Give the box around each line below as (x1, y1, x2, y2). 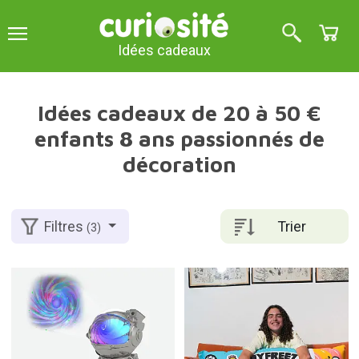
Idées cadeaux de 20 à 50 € (38, 100, 321, 126)
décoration (123, 151, 236, 177)
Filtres (44, 218, 87, 236)
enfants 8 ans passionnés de (34, 126, 325, 151)
